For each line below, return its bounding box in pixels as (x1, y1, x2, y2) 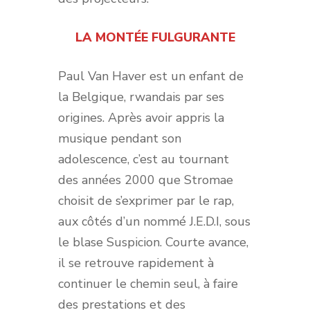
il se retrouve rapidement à (58, 254, 214, 271)
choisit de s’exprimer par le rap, (58, 192, 234, 209)
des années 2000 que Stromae (58, 171, 233, 188)
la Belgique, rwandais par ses (58, 88, 224, 105)
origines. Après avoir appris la (58, 109, 224, 126)
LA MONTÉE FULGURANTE (75, 28, 235, 46)
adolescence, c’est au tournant (58, 150, 229, 167)
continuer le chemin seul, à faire (58, 275, 238, 292)
